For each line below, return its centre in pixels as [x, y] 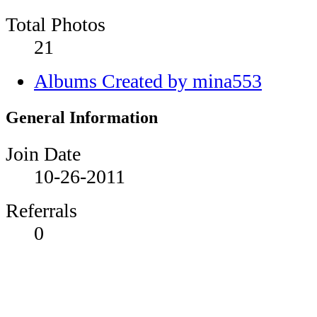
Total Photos [56, 24]
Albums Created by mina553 [148, 81]
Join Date [43, 154]
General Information [82, 117]
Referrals [41, 211]
